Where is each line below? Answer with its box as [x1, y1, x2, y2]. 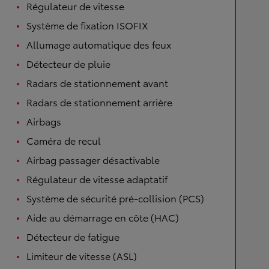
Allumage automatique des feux [26, 37, 171, 51]
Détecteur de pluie [26, 56, 110, 70]
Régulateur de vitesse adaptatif [26, 172, 168, 186]
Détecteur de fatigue [26, 229, 119, 243]
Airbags [26, 114, 61, 128]
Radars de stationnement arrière [26, 95, 172, 109]
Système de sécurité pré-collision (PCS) [26, 191, 204, 205]
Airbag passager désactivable [26, 153, 160, 166]
